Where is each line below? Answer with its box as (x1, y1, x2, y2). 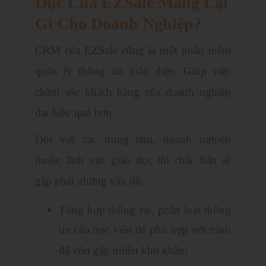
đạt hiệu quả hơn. (35, 106, 115, 119)
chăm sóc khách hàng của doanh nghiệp (35, 85, 231, 99)
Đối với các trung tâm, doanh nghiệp (35, 133, 231, 146)
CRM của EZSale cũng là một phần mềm (35, 44, 231, 57)
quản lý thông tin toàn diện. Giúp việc (35, 65, 231, 78)
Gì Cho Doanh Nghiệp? (35, 14, 202, 33)
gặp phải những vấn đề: (35, 175, 143, 188)
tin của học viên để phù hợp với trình (59, 223, 231, 238)
